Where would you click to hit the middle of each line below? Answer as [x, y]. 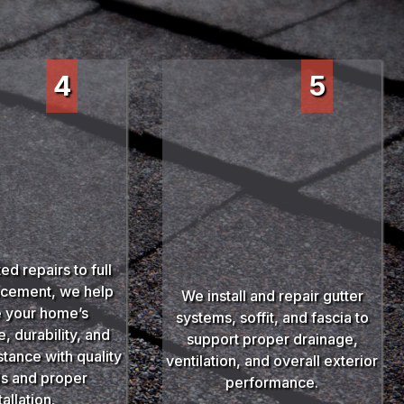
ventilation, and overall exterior [272, 361]
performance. [272, 383]
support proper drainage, [272, 340]
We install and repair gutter [272, 296]
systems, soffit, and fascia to [272, 318]
